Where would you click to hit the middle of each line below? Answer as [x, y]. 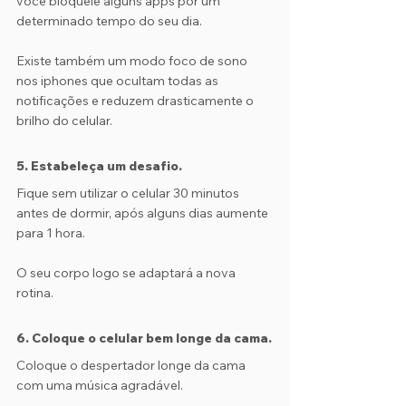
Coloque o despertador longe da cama [132, 365]
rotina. [35, 293]
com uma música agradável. [100, 385]
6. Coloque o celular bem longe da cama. [144, 338]
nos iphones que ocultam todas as [119, 81]
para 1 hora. [52, 233]
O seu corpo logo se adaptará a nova [127, 273]
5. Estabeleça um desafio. [99, 166]
